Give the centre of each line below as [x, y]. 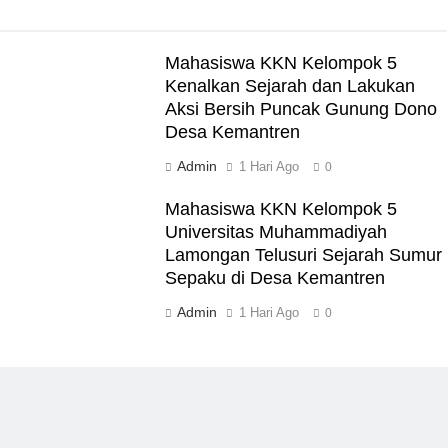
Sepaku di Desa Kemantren [275, 277]
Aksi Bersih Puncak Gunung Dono [301, 108]
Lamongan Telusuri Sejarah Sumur [304, 254]
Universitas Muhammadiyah [276, 231]
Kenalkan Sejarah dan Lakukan [290, 85]
